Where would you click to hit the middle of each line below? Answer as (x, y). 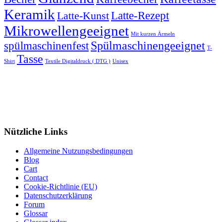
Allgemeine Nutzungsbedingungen (78, 151)
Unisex (120, 61)
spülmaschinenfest (46, 45)
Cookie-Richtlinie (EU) (60, 187)
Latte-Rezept (140, 15)
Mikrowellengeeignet (66, 30)
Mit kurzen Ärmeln (153, 34)
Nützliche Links (36, 132)
